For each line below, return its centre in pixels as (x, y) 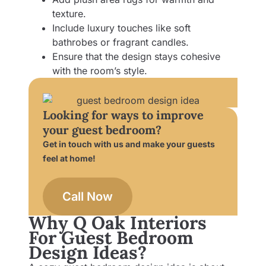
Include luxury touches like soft (121, 28)
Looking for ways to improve (123, 115)
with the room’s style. (100, 70)
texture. (69, 13)
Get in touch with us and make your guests (129, 144)
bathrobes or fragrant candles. (121, 42)
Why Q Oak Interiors (118, 222)
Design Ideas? (88, 252)
